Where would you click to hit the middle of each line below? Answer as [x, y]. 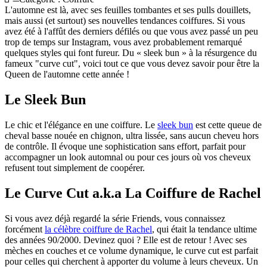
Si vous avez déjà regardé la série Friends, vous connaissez [115, 218]
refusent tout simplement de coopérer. [75, 167]
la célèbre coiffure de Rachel [98, 229]
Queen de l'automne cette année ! [67, 74]
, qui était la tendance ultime [204, 229]
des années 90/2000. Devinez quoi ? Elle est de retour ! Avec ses [126, 240]
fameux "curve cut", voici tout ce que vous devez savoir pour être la [132, 63]
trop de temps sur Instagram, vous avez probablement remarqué [123, 42]
